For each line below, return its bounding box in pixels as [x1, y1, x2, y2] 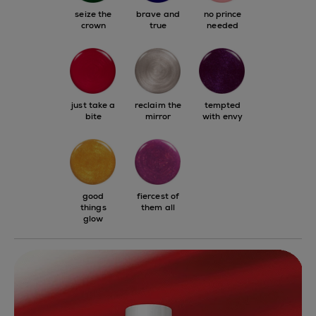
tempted [204, 99, 241, 111]
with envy [202, 111, 243, 123]
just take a [71, 99, 116, 111]
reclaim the [134, 99, 182, 111]
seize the [75, 8, 112, 20]
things [80, 202, 107, 214]
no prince [203, 8, 242, 20]
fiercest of [136, 190, 180, 202]
